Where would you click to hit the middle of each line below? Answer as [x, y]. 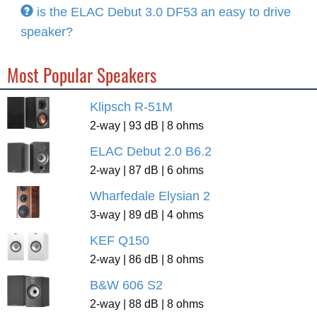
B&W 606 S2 [126, 285]
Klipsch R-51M [131, 107]
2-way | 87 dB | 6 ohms [147, 170]
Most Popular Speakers [82, 75]
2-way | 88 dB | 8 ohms [147, 304]
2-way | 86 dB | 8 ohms [147, 259]
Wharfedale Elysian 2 [150, 196]
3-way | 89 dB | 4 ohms [147, 214]
